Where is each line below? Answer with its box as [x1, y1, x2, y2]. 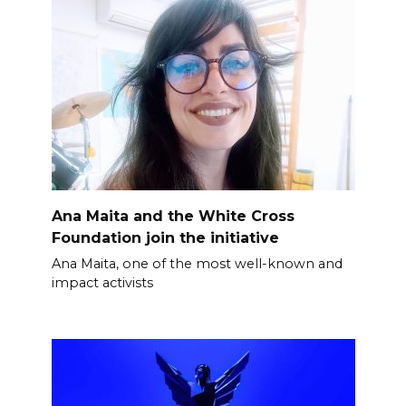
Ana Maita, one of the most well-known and [51, 255, 343, 272]
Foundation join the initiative [51, 228, 279, 246]
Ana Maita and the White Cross [51, 207, 295, 225]
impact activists [51, 274, 153, 291]
